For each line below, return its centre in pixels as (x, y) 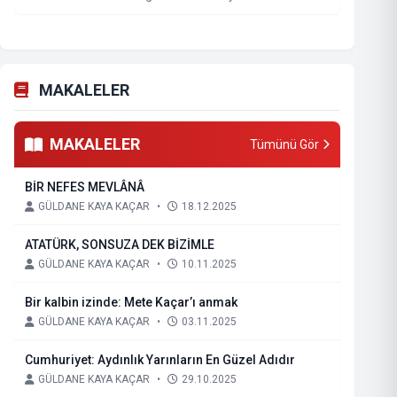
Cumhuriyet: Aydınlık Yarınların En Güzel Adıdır (160, 360)
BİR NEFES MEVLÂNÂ (85, 187)
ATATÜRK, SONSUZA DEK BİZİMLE (120, 245)
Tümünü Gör (284, 144)
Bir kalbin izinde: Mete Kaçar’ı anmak (131, 302)
